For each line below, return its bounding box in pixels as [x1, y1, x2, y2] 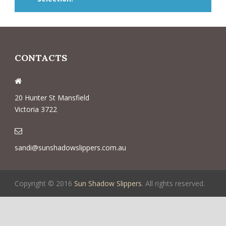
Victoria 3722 [15, 104, 57, 115]
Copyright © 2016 [15, 179, 74, 189]
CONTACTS [15, 52, 67, 64]
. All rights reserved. [142, 179, 205, 189]
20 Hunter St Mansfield [15, 93, 89, 103]
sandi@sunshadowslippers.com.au [15, 143, 126, 153]
